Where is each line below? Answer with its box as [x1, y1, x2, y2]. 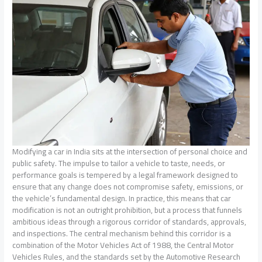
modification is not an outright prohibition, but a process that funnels [12, 202, 243, 218]
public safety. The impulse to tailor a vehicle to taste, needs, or [12, 156, 226, 171]
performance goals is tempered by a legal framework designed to [12, 167, 239, 183]
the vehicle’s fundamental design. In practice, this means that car [12, 191, 232, 206]
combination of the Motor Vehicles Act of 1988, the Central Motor [12, 237, 235, 253]
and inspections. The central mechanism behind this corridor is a [12, 226, 232, 242]
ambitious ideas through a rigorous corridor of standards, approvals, [12, 214, 247, 230]
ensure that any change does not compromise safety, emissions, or [12, 179, 244, 195]
